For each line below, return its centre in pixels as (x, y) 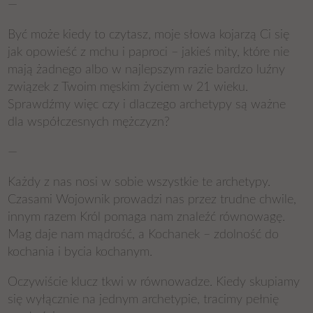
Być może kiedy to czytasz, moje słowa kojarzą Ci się (149, 35)
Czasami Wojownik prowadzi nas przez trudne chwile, (152, 200)
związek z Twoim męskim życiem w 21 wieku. (128, 87)
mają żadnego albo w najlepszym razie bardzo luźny (147, 70)
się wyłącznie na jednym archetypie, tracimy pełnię (144, 300)
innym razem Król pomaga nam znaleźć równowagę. (147, 217)
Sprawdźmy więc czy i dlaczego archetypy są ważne (147, 105)
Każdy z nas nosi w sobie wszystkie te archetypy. (139, 182)
